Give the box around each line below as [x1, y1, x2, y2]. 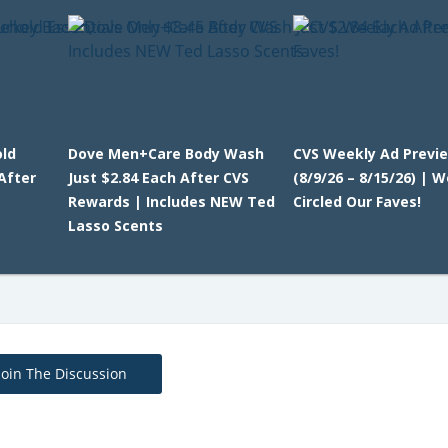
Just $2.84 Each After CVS [67, 168, 249, 188]
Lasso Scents [67, 216, 163, 236]
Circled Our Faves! [293, 192, 422, 212]
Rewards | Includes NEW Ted [67, 192, 275, 212]
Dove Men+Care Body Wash [67, 144, 264, 164]
